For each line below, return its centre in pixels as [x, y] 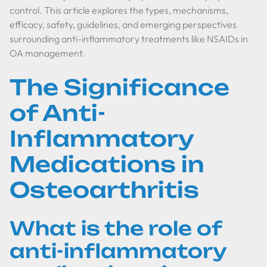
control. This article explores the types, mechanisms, [119, 10]
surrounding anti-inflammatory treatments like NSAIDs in [129, 39]
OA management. [47, 53]
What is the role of [116, 228]
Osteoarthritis [104, 190]
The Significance [119, 87]
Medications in [107, 164]
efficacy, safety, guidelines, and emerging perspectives [123, 24]
